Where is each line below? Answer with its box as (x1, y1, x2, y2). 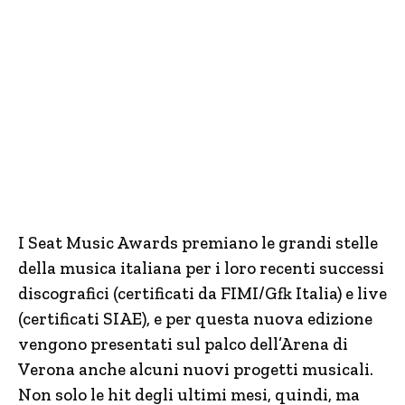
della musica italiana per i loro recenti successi (18, 258, 384, 278)
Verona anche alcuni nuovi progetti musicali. (18, 359, 373, 380)
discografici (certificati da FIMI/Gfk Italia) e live (18, 283, 387, 304)
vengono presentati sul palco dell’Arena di (18, 334, 348, 354)
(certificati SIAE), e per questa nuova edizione (18, 308, 372, 329)
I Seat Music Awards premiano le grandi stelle (18, 232, 378, 253)
